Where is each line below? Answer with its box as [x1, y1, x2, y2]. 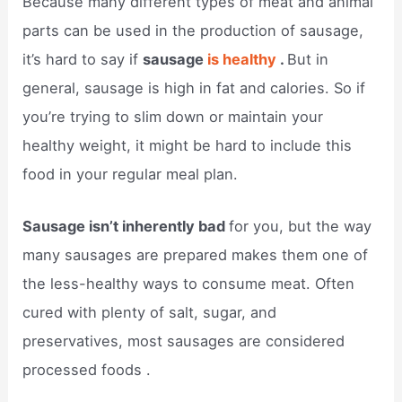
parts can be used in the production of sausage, [22, 21, 364, 39]
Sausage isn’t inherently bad [22, 216, 230, 235]
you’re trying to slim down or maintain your [22, 107, 324, 126]
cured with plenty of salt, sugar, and [22, 302, 277, 321]
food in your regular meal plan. [22, 164, 239, 183]
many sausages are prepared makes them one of [22, 245, 369, 264]
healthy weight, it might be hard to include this [22, 135, 353, 154]
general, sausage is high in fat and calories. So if [22, 78, 366, 97]
